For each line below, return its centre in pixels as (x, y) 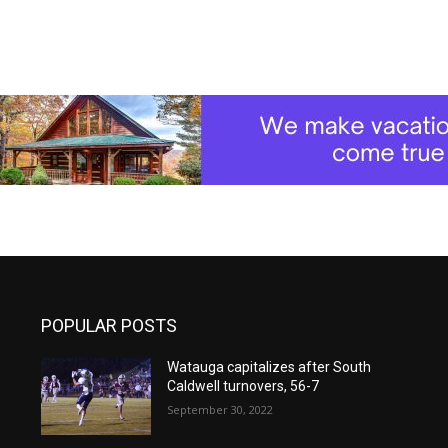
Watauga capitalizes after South (268, 367)
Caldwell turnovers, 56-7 (242, 386)
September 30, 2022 (219, 410)
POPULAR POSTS (109, 326)
